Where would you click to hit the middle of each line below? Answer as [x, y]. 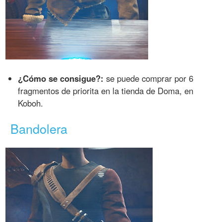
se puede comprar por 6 [149, 78]
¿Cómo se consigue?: [61, 78]
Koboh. [31, 103]
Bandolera [39, 128]
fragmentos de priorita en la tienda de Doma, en [106, 90]
